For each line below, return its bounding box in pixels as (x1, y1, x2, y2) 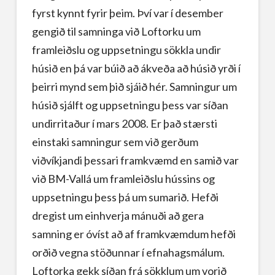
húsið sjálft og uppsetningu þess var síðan (31, 98, 228, 112)
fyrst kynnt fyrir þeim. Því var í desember (31, 6, 223, 20)
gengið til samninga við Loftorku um (31, 24, 201, 38)
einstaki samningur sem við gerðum (31, 134, 198, 149)
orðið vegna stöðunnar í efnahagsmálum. (31, 245, 225, 259)
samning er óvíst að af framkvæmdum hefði (31, 227, 236, 241)
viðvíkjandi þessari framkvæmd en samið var (31, 153, 239, 167)
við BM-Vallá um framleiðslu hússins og (31, 171, 215, 185)
